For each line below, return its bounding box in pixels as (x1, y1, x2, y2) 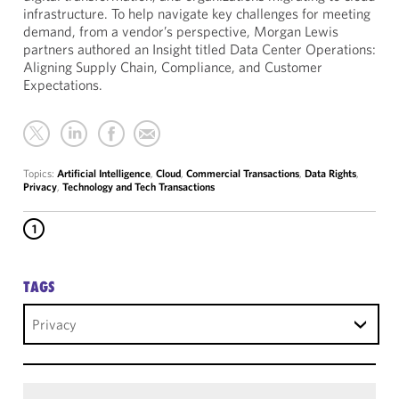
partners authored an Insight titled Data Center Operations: (23, 40, 376, 58)
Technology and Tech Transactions (62, 180, 215, 193)
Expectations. (23, 76, 102, 94)
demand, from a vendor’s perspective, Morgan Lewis (23, 22, 338, 40)
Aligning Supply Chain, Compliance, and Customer (23, 58, 322, 76)
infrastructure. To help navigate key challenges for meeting (23, 4, 370, 22)
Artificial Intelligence (57, 167, 151, 180)
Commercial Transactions (186, 167, 299, 180)
